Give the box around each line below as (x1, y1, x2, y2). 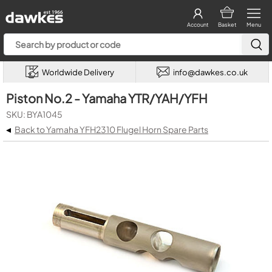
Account (187, 21, 208, 28)
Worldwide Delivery (41, 67, 114, 77)
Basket (217, 21, 236, 28)
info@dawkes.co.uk (173, 67, 248, 77)
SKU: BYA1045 (6, 109, 63, 120)
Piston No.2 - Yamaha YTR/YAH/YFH (6, 90, 208, 106)
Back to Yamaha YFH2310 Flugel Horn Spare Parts (15, 124, 208, 135)
